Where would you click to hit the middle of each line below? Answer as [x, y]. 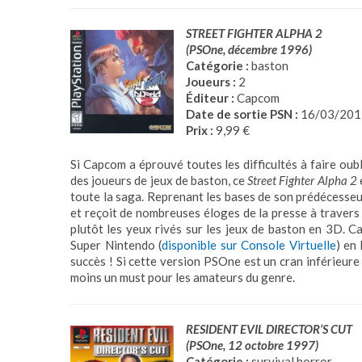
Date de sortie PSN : [242, 114]
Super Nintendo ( [116, 245]
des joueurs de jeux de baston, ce [159, 180]
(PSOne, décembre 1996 [247, 49]
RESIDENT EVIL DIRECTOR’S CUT [269, 328]
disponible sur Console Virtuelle [249, 245]
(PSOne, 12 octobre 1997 [250, 345]
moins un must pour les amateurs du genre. [183, 277]
